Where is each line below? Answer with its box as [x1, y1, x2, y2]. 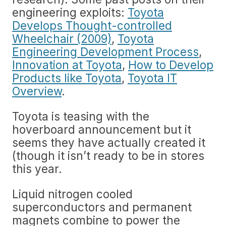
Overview [12, 84, 62, 98]
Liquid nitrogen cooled [12, 187, 133, 201]
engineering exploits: [12, 6, 128, 19]
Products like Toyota [12, 71, 122, 85]
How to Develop [128, 58, 213, 72]
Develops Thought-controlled [12, 19, 172, 32]
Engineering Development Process [12, 45, 199, 59]
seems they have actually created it [12, 136, 205, 149]
